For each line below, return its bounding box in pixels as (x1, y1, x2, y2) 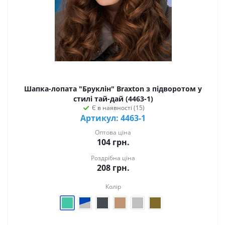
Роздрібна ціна (91, 154, 135, 163)
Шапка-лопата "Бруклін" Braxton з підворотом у (24, 84, 202, 94)
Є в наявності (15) (91, 103, 145, 113)
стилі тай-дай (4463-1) (73, 94, 153, 104)
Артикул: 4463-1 (80, 113, 146, 124)
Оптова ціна (95, 128, 131, 137)
